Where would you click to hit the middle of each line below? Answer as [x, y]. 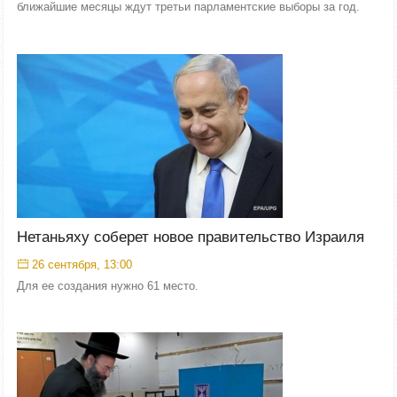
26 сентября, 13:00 [82, 264]
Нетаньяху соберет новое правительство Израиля [191, 237]
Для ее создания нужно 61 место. [108, 285]
